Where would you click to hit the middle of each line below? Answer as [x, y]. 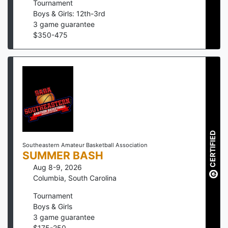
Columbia [49, 178]
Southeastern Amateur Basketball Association [85, 145]
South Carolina [92, 178]
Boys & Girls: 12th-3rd [69, 13]
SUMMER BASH [63, 155]
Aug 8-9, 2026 [58, 167]
